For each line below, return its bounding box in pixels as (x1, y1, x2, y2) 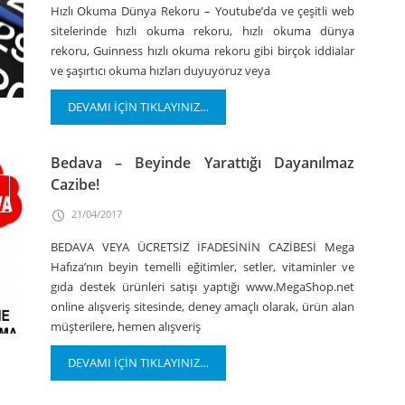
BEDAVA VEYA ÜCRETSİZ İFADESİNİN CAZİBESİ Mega (50, 239, 355, 255)
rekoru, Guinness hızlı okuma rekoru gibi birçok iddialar (50, 42, 355, 59)
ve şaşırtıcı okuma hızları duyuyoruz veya (50, 62, 270, 79)
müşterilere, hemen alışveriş (50, 318, 201, 334)
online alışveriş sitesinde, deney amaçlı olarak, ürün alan (50, 298, 355, 315)
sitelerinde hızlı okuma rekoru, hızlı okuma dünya (50, 23, 355, 39)
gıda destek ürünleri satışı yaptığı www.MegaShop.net (50, 278, 355, 295)
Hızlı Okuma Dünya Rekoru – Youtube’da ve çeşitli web (50, 3, 355, 19)
